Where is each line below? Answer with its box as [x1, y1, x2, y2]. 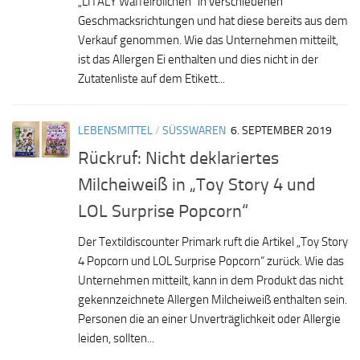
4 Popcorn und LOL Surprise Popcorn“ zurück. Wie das [78, 253, 344, 268]
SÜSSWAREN [162, 124, 219, 138]
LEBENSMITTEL [78, 124, 153, 138]
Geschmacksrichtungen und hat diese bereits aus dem [78, 14, 348, 29]
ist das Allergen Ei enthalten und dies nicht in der [78, 52, 318, 67]
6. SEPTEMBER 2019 [231, 124, 332, 138]
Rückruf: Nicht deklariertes [78, 146, 279, 169]
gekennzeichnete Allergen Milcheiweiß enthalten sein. [78, 292, 347, 307]
